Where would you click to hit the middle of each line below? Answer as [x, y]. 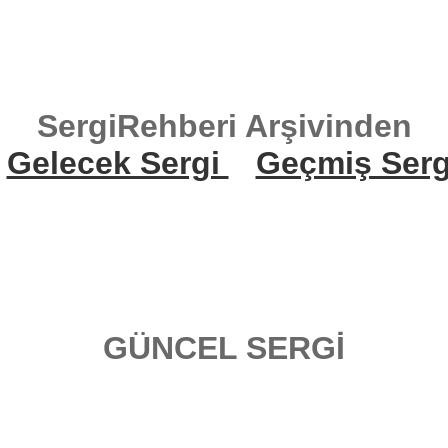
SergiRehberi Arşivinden [224, 126]
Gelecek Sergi [117, 163]
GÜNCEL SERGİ [224, 348]
